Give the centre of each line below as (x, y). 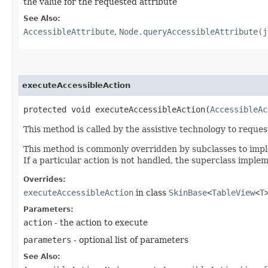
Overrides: (45, 180)
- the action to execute (100, 223)
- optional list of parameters (130, 240)
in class (151, 193)
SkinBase (188, 193)
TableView (233, 193)
